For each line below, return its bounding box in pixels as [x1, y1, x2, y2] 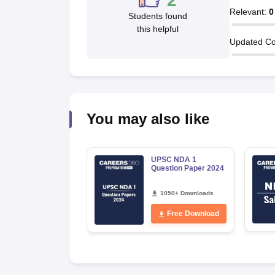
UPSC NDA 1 [150, 155, 196, 164]
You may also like [86, 110, 209, 127]
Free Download [167, 209, 219, 218]
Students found [128, 11, 188, 21]
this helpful [137, 24, 179, 34]
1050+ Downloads [160, 190, 214, 196]
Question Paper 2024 [150, 164, 224, 172]
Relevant [229, 6, 264, 17]
